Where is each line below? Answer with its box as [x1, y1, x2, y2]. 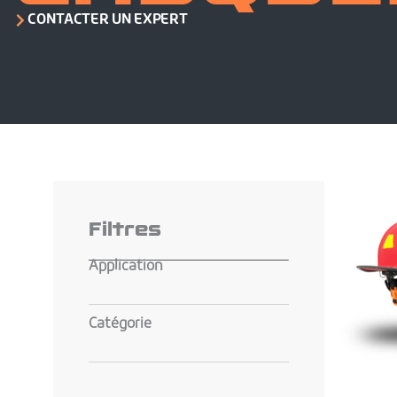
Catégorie [89, 317, 152, 331]
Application [89, 260, 163, 274]
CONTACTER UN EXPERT [27, 13, 189, 27]
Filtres [89, 216, 161, 242]
